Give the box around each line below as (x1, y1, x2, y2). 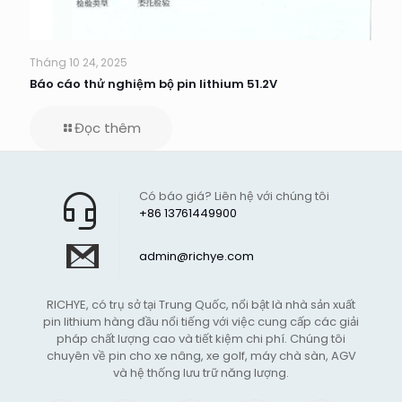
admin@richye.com (139, 248, 254, 266)
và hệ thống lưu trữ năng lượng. (113, 364, 289, 382)
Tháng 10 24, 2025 (30, 55, 127, 71)
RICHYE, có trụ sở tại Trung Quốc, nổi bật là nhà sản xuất (47, 296, 355, 314)
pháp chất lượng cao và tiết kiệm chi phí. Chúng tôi (57, 330, 345, 348)
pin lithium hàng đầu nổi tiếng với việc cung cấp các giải (43, 313, 359, 331)
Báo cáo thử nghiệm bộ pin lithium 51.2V (30, 75, 277, 93)
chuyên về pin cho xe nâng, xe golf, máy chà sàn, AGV (46, 347, 356, 365)
